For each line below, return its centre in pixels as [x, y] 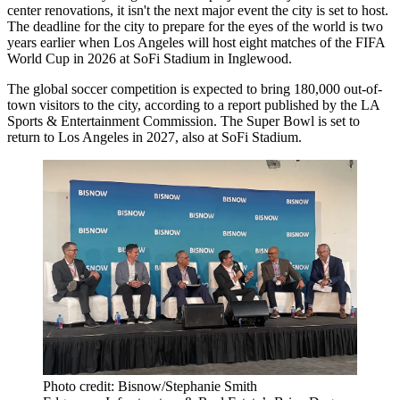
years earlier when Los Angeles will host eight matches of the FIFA [196, 43]
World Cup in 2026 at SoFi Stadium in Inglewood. [150, 59]
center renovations [58, 11]
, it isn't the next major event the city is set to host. [249, 11]
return [24, 137]
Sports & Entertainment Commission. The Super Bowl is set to [183, 121]
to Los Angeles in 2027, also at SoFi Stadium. [171, 137]
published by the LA [320, 105]
